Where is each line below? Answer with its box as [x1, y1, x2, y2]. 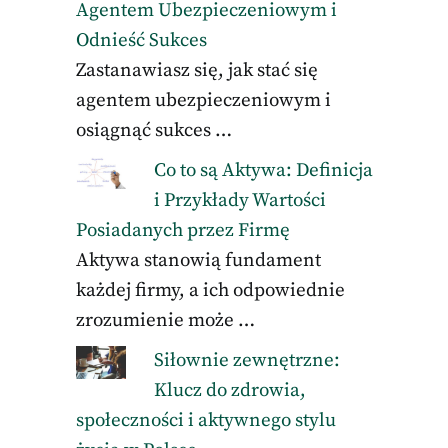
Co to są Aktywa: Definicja [154, 159, 374, 182]
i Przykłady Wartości [154, 189, 327, 212]
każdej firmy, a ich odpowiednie [75, 279, 345, 302]
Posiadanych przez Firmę [75, 219, 290, 242]
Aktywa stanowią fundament [75, 249, 321, 272]
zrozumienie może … [75, 309, 255, 332]
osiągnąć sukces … [75, 119, 232, 142]
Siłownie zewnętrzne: [154, 349, 341, 372]
